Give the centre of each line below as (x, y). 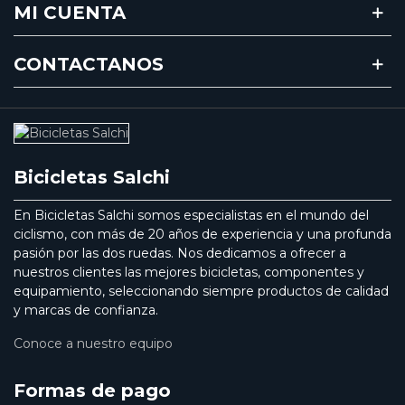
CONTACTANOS (89, 65)
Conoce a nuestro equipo (93, 344)
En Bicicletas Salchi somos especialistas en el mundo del (191, 216)
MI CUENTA (70, 13)
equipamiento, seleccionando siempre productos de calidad (201, 292)
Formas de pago (92, 391)
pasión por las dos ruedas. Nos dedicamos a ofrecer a (180, 254)
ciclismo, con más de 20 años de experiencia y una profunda (202, 235)
